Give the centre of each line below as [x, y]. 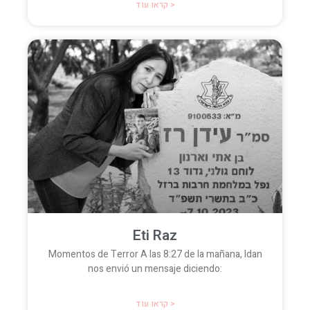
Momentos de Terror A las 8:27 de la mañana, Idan [155, 254]
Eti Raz [155, 235]
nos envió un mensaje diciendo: [155, 268]
